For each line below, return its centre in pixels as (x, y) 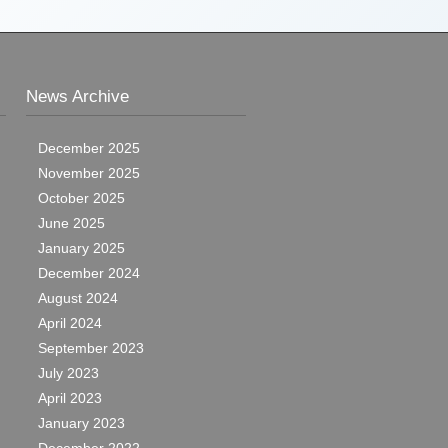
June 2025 (71, 223)
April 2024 (70, 323)
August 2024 (78, 298)
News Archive (77, 96)
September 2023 (91, 348)
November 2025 (89, 173)
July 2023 (68, 373)
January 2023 (81, 423)
